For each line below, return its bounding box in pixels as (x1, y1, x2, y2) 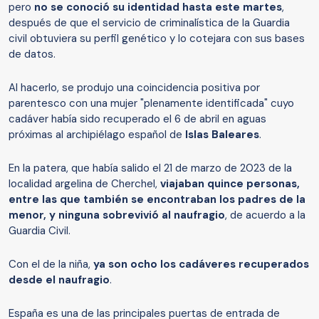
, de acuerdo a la (225, 208, 305, 223)
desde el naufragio (9, 273, 110, 288)
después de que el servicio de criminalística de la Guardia (9, 16, 290, 31)
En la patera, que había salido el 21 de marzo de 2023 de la (9, 161, 292, 176)
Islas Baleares (185, 127, 259, 142)
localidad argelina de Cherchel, (9, 177, 160, 192)
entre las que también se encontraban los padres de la (9, 192, 305, 207)
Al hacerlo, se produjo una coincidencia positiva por (9, 80, 260, 95)
